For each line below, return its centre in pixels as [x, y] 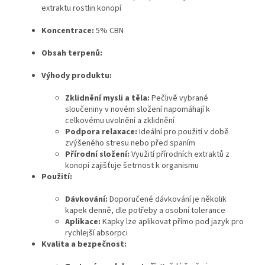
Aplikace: [83, 222]
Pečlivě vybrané [180, 98]
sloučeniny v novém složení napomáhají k [138, 110]
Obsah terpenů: [72, 54]
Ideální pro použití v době [184, 132]
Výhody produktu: [77, 76]
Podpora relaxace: [101, 132]
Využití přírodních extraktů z [180, 155]
